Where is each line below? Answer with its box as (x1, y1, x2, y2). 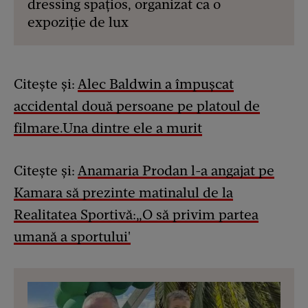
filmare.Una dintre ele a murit (14, 120, 202, 137)
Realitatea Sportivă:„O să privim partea (14, 206, 258, 223)
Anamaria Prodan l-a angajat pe (78, 162, 274, 179)
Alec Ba (78, 76, 125, 93)
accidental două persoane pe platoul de (14, 98, 260, 115)
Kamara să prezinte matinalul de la (14, 184, 233, 201)
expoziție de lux (27, 14, 129, 31)
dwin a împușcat (129, 76, 234, 93)
